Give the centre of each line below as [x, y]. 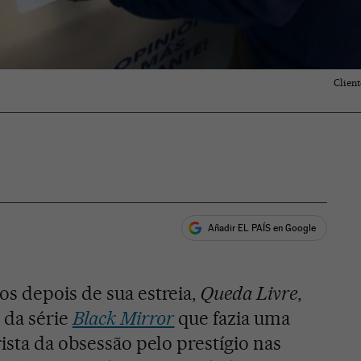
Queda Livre [249, 294]
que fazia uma [232, 319]
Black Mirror [123, 319]
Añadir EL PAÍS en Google [262, 228]
